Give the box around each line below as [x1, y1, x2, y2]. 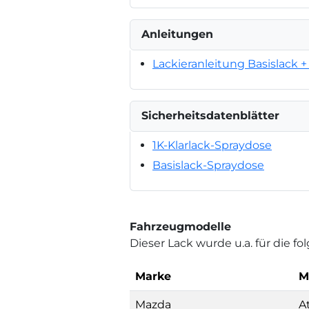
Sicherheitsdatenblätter [141, 108, 279, 122]
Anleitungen [141, 27, 213, 41]
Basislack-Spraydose [152, 158, 264, 172]
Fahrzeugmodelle [130, 219, 231, 233]
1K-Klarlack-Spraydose [152, 138, 272, 152]
